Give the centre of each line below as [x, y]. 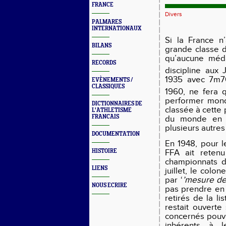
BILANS [102, 46]
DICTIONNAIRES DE [117, 104]
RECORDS [104, 63]
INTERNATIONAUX [117, 29]
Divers [174, 14]
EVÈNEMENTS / [112, 80]
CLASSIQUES [108, 87]
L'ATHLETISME [112, 110]
